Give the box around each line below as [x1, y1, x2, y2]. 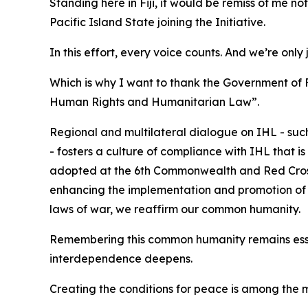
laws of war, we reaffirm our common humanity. [49, 201, 300, 216]
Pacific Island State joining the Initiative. [49, 14, 265, 29]
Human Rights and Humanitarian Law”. [49, 94, 259, 109]
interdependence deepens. [49, 251, 192, 265]
